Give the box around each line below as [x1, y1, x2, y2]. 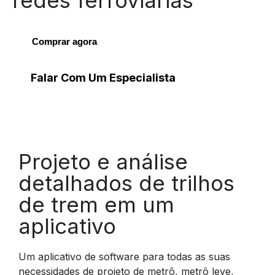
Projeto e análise [18, 149, 188, 174]
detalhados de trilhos [18, 170, 234, 196]
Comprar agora [32, 36, 97, 47]
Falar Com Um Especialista [31, 71, 176, 84]
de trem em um [18, 192, 174, 217]
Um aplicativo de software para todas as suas [18, 250, 230, 263]
